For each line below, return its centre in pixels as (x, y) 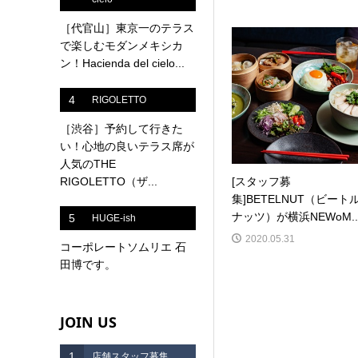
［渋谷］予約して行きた (121, 128)
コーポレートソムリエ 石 (123, 247)
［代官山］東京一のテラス (127, 28)
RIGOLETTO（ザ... (108, 181)
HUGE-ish (113, 218)
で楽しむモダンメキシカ (121, 45)
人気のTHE (88, 163)
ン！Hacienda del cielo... (122, 63)
